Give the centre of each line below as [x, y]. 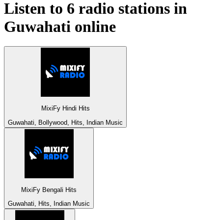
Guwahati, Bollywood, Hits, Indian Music [65, 122]
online [93, 26]
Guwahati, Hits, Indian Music [49, 204]
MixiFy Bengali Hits [49, 190]
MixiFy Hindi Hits [65, 109]
